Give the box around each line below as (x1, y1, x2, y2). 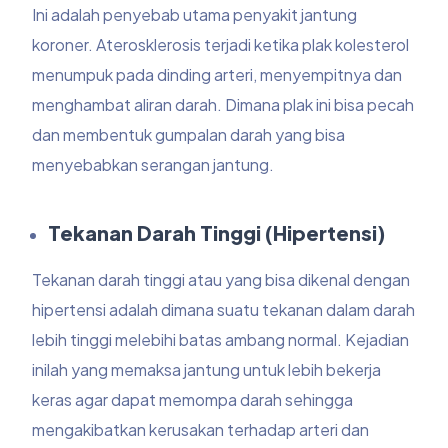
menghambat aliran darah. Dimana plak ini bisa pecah (32, 94, 415, 116)
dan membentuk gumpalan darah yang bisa (32, 124, 346, 146)
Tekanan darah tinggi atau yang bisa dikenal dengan (32, 269, 411, 291)
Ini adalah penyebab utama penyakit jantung (32, 4, 358, 26)
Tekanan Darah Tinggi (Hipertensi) (48, 220, 386, 246)
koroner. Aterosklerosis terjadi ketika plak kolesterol (32, 34, 410, 56)
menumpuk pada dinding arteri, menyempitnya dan (32, 64, 403, 86)
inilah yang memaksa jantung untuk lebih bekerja (32, 359, 382, 381)
